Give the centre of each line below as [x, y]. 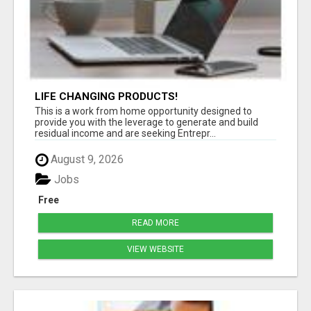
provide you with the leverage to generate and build [146, 123]
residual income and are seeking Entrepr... [125, 134]
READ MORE [155, 222]
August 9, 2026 [86, 160]
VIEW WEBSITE [155, 249]
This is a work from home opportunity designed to [143, 111]
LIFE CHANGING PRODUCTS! [106, 97]
